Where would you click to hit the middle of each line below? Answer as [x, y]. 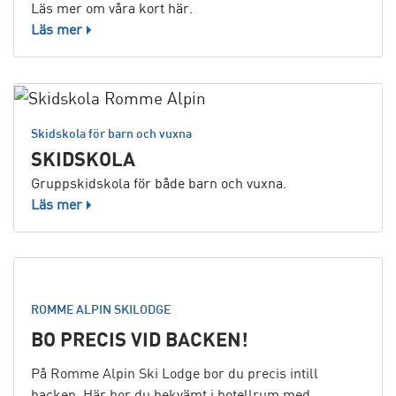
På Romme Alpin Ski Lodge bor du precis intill [175, 373]
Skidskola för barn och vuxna [111, 133]
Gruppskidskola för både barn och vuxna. [159, 182]
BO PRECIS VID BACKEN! [140, 340]
